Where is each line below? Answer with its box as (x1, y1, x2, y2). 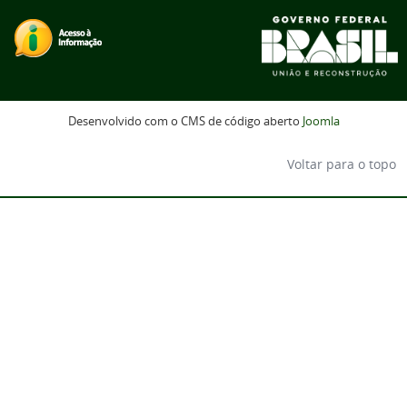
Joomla (302, 114, 340, 130)
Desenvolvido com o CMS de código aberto (67, 114, 303, 130)
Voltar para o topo (283, 155, 396, 174)
